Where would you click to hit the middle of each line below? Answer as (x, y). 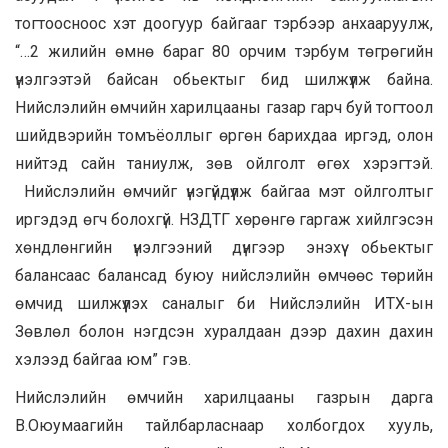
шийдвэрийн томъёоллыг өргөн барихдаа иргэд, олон (224, 136)
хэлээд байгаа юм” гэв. (103, 360)
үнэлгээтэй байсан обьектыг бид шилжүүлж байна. (224, 80)
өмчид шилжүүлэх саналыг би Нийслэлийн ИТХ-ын (224, 304)
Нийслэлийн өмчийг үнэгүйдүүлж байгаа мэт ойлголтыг (224, 192)
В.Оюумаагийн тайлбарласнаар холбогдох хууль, (224, 426)
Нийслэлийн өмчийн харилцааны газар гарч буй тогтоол (224, 108)
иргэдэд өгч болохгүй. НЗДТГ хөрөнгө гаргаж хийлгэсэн (224, 220)
